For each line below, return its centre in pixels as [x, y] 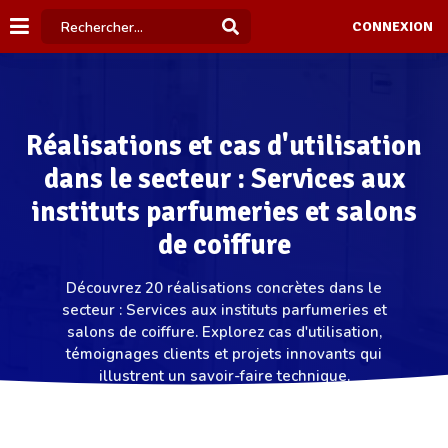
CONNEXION [392, 27]
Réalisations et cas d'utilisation [224, 146]
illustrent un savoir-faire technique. [224, 376]
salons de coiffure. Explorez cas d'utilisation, [224, 332]
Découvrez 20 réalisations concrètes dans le [224, 288]
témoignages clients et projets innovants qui [224, 354]
